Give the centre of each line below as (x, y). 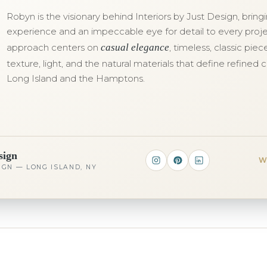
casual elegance (135, 47)
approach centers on (54, 47)
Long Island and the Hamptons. (76, 78)
